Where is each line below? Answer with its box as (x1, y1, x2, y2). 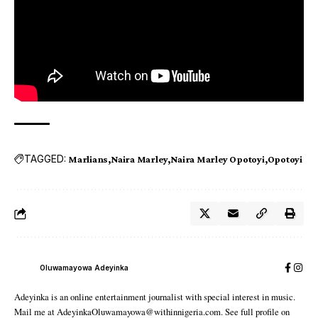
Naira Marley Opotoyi (170, 153, 265, 165)
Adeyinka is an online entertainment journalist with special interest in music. (14, 290, 295, 303)
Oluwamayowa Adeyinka (40, 263, 128, 272)
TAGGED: (24, 153, 66, 165)
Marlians (68, 153, 109, 165)
